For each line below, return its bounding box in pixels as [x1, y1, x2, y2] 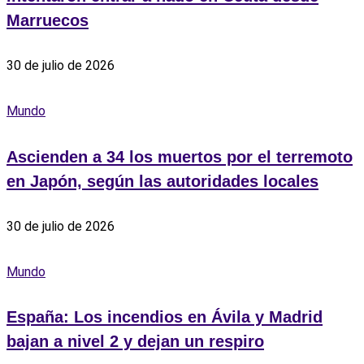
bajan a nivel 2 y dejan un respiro [6, 332, 264, 351]
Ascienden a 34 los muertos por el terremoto [6, 147, 353, 166]
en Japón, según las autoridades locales [6, 171, 318, 190]
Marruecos [6, 11, 89, 29]
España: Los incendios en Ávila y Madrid [6, 308, 323, 327]
